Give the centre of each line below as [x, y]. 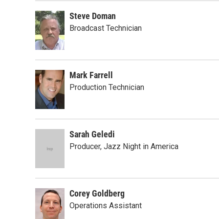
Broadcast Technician [106, 28]
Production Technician [107, 87]
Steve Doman [93, 16]
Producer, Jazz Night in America [124, 146]
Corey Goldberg [97, 193]
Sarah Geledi [92, 134]
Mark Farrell [91, 75]
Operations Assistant [106, 206]
